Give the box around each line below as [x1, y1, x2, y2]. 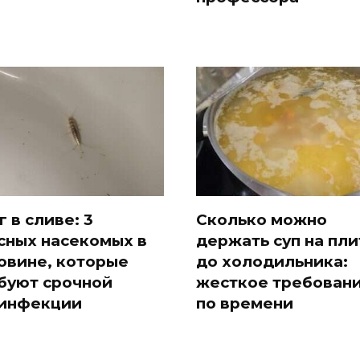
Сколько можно [196, 210, 327, 229]
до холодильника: [196, 252, 348, 271]
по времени [196, 293, 293, 313]
